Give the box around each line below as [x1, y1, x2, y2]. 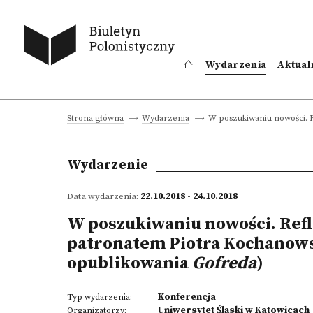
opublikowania [67, 253, 192, 274]
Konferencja [158, 291, 216, 303]
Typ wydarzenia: [67, 292, 132, 303]
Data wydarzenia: [67, 191, 140, 202]
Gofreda [192, 253, 256, 274]
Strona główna [67, 113, 124, 124]
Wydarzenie [67, 156, 149, 173]
